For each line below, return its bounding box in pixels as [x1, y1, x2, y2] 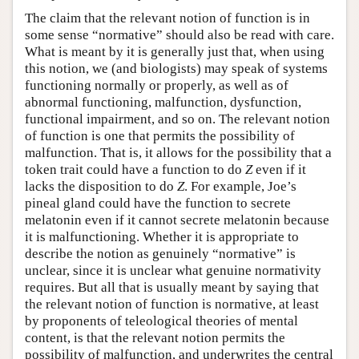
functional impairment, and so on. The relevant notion [25, 111, 330, 127]
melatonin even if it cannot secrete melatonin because [25, 212, 329, 228]
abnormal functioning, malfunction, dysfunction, [25, 94, 301, 110]
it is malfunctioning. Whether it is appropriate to [25, 228, 299, 244]
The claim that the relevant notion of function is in [25, 10, 310, 26]
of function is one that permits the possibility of [25, 127, 295, 143]
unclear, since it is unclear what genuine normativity [25, 262, 321, 278]
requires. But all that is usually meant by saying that [25, 279, 319, 295]
